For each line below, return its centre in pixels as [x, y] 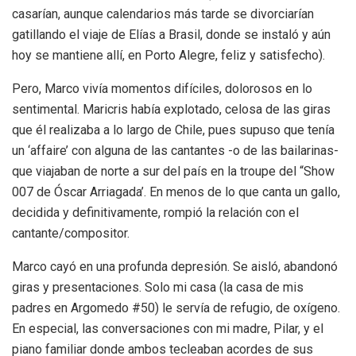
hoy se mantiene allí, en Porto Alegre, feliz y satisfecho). [170, 55]
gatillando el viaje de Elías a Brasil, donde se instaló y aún [171, 34]
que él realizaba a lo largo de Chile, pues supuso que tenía [173, 130]
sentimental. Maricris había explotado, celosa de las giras [171, 109]
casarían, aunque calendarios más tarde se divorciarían [163, 14]
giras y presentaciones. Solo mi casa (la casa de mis [158, 287]
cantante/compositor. [72, 233]
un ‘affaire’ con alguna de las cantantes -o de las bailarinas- [175, 150]
